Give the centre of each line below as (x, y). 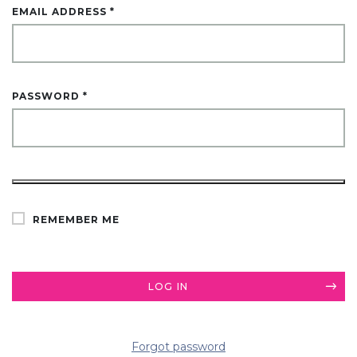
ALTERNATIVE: (54, 219)
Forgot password (178, 346)
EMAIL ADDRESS (61, 11)
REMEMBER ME (76, 219)
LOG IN (168, 286)
